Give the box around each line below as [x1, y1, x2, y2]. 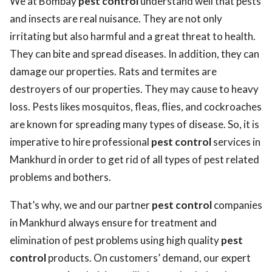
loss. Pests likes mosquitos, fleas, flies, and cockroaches [10, 100, 262, 113]
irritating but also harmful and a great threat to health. [10, 30, 256, 42]
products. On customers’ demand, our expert [46, 251, 251, 264]
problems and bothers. [10, 171, 111, 183]
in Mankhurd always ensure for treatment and [10, 216, 217, 229]
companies [212, 199, 262, 211]
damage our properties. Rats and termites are [10, 65, 217, 78]
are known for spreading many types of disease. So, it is [10, 118, 259, 131]
